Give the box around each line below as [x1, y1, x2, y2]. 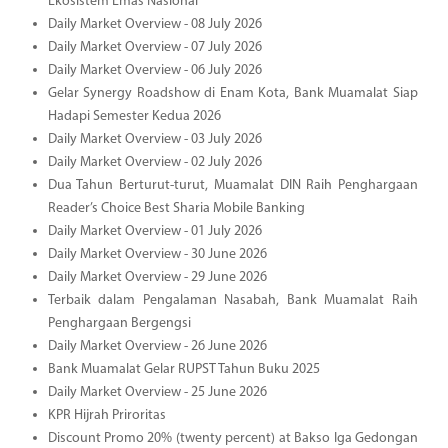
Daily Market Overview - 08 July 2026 [47, 16, 262, 32]
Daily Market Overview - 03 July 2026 [47, 131, 262, 147]
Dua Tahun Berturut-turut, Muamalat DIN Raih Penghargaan [47, 177, 418, 193]
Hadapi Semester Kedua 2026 [47, 108, 221, 124]
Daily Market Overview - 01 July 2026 [47, 223, 262, 239]
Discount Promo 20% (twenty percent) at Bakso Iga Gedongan [47, 430, 418, 446]
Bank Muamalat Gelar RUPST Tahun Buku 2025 [47, 361, 320, 377]
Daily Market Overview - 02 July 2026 [47, 154, 262, 170]
